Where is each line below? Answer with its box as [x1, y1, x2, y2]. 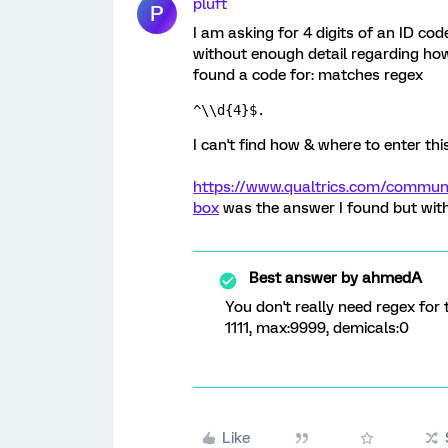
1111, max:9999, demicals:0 [225, 319, 409, 337]
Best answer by [249, 269, 358, 287]
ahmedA [358, 269, 422, 287]
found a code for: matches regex [193, 66, 423, 84]
